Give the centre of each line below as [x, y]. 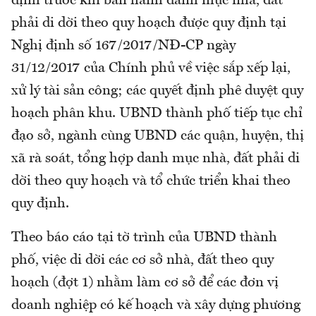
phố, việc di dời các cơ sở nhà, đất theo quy [142, 260]
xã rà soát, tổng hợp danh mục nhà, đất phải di [156, 158]
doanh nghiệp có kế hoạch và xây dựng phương [156, 305]
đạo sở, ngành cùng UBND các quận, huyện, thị [158, 136]
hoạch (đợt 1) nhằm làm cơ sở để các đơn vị [145, 282]
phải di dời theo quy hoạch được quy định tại [149, 23]
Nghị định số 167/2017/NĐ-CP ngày [123, 45]
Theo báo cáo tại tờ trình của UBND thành [144, 237]
